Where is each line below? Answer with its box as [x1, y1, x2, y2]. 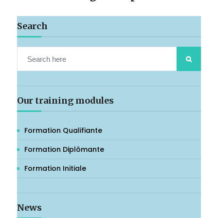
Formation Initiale [24, 163, 86, 174]
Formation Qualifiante [24, 126, 102, 136]
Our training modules [17, 95, 114, 107]
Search [17, 20, 48, 32]
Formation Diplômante [24, 145, 104, 155]
